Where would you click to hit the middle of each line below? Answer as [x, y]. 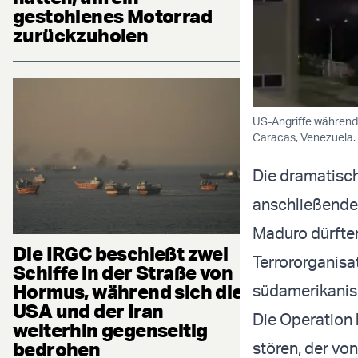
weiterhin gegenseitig [110, 330]
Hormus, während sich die [128, 291]
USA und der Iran [88, 310]
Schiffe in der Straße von [123, 272]
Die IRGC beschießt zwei [121, 253]
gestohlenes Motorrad [112, 16]
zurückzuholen [81, 36]
